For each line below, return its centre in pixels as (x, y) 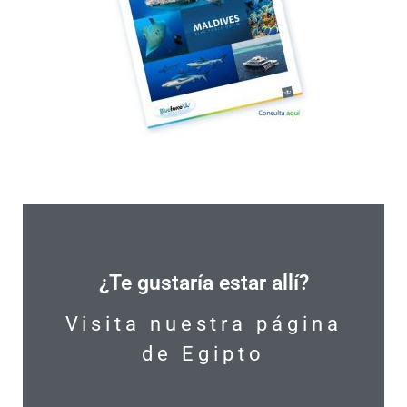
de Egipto (203, 354)
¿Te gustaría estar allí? (203, 283)
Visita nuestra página (203, 324)
